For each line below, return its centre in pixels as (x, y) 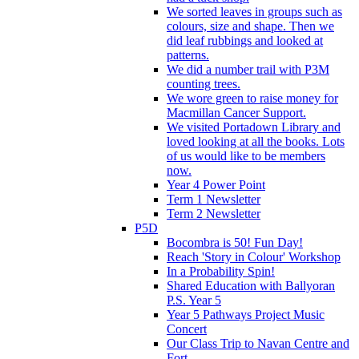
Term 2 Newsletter (214, 213)
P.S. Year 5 (194, 300)
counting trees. (204, 83)
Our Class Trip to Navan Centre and (258, 343)
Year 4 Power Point (216, 184)
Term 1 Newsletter (214, 199)
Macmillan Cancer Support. (236, 112)
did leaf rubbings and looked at (245, 40)
